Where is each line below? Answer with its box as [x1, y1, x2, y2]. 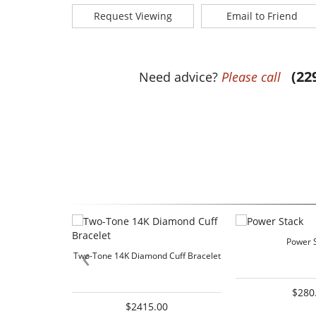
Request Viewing [94, 9, 173, 23]
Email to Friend [226, 9, 298, 23]
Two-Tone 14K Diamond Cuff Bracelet [73, 250, 221, 262]
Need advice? [138, 68, 221, 86]
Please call [221, 68, 281, 86]
